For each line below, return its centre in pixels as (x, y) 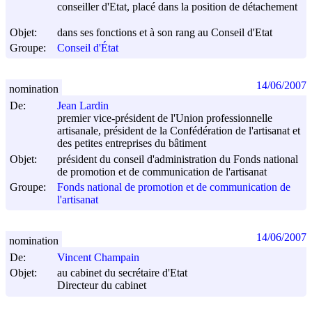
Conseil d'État (88, 48)
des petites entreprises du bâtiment (132, 143)
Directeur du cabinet (102, 286)
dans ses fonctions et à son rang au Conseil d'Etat (165, 33)
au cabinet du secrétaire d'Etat (122, 273)
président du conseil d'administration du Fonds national (178, 159)
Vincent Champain (98, 258)
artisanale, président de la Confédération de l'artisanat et (179, 131)
